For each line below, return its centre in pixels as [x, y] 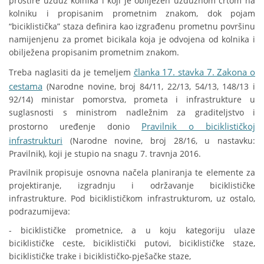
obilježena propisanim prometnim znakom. [94, 52]
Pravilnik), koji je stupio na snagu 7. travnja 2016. [105, 154]
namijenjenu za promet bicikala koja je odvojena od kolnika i [132, 39]
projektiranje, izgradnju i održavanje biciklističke [132, 186]
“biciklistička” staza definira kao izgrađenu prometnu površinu [132, 27]
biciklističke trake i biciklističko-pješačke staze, [100, 256]
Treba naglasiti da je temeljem [71, 72]
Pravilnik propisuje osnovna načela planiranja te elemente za [132, 173]
